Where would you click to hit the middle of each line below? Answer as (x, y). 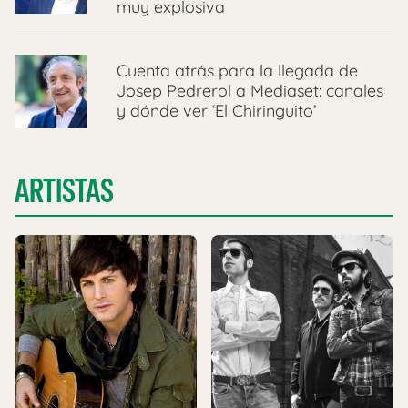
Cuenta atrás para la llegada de (237, 70)
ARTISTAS (64, 190)
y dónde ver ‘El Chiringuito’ (216, 110)
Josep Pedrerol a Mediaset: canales (250, 90)
